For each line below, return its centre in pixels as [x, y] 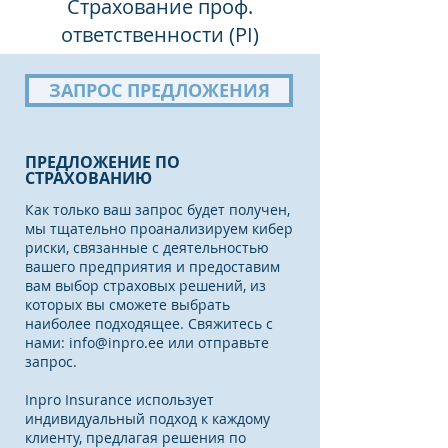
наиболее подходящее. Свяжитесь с [149, 323]
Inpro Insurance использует [119, 399]
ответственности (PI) [160, 34]
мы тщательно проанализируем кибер [159, 228]
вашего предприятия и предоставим [152, 266]
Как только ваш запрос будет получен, [157, 209]
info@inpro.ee [116, 342]
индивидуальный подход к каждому [147, 418]
